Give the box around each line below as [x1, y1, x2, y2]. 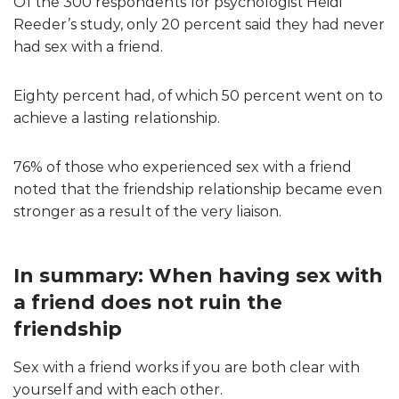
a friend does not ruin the [13, 289, 282, 314]
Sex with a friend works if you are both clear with [13, 358, 360, 376]
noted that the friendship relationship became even [13, 180, 382, 198]
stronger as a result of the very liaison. [13, 202, 281, 220]
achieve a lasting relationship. [13, 109, 220, 126]
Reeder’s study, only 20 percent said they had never [13, 15, 385, 33]
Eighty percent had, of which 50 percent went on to [13, 86, 383, 104]
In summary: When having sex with [13, 263, 383, 288]
